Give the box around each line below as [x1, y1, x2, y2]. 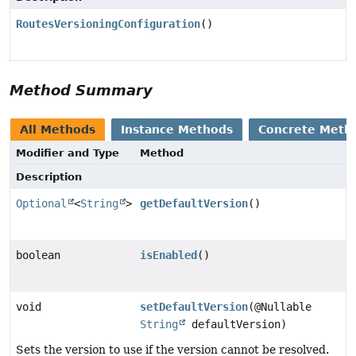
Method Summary [10, 81, 153, 99]
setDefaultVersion [140, 300, 248, 313]
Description [16, 170, 82, 183]
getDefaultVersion [140, 196, 248, 210]
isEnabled [140, 248, 197, 261]
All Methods [20, 122, 95, 136]
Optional [16, 196, 67, 210]
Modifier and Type [16, 146, 119, 159]
